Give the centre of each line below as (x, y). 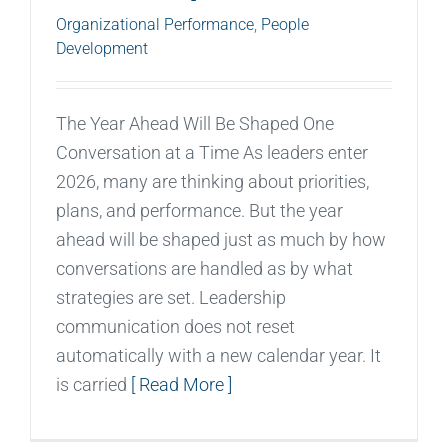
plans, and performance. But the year (199, 210)
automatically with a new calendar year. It (218, 355)
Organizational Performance (155, 24)
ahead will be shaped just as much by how (221, 239)
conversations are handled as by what (204, 268)
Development (102, 48)
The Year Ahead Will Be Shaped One (195, 123)
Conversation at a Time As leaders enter (212, 152)
